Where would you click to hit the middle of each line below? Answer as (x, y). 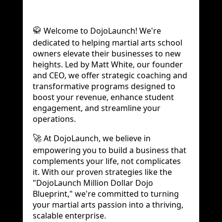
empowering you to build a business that (110, 150)
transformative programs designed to (104, 86)
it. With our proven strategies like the (102, 172)
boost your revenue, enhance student (103, 97)
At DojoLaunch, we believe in (96, 138)
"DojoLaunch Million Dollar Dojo (93, 183)
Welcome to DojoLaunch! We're (101, 30)
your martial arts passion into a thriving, (108, 204)
